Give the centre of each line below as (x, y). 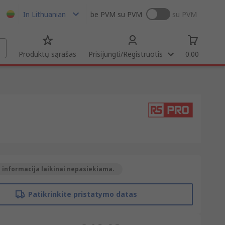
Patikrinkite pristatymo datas (82, 194)
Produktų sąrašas (47, 54)
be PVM (103, 14)
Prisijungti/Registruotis (126, 54)
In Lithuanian (44, 14)
